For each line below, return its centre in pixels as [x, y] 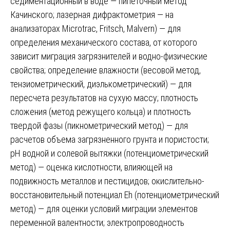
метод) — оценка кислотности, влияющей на [91, 167]
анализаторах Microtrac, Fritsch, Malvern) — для [95, 28]
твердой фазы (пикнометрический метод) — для [99, 125]
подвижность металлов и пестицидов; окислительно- [107, 181]
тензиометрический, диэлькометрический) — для [101, 84]
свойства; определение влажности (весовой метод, [106, 70]
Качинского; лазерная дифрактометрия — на [92, 14]
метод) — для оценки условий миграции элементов [104, 208]
